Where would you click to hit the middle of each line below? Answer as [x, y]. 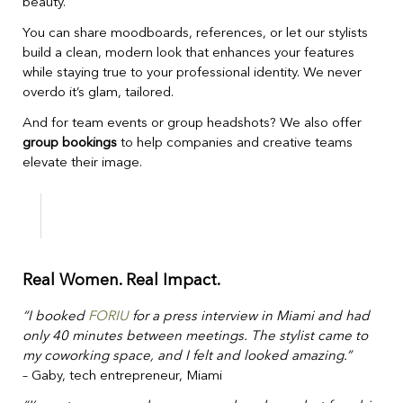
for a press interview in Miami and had [249, 317]
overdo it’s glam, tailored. [98, 93]
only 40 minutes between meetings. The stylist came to [195, 336]
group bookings [70, 143]
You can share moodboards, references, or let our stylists [195, 33]
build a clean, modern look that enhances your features [188, 53]
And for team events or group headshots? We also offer [192, 123]
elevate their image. [82, 163]
